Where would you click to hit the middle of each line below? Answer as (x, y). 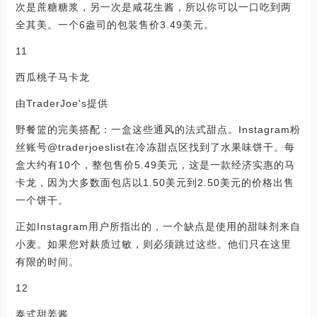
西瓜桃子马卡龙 (52, 77)
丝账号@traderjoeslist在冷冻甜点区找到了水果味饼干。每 (155, 148)
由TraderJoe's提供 (62, 104)
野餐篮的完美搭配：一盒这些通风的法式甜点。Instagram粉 (158, 130)
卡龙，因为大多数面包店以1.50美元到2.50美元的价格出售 (155, 183)
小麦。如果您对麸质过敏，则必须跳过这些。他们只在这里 (153, 244)
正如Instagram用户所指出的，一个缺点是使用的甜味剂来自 (158, 227)
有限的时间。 (47, 262)
